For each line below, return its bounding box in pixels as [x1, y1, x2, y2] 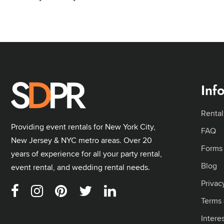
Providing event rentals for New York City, [11, 120, 155, 132]
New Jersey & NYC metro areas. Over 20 [11, 134, 152, 146]
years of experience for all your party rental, [11, 147, 162, 159]
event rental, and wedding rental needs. [11, 161, 150, 173]
